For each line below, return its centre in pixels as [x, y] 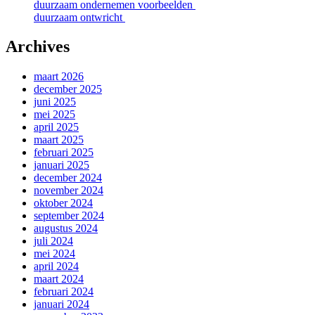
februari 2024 [64, 292]
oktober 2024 [63, 203]
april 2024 [56, 266]
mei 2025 [54, 115]
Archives [38, 47]
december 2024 [68, 178]
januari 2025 [62, 165]
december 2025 [68, 89]
